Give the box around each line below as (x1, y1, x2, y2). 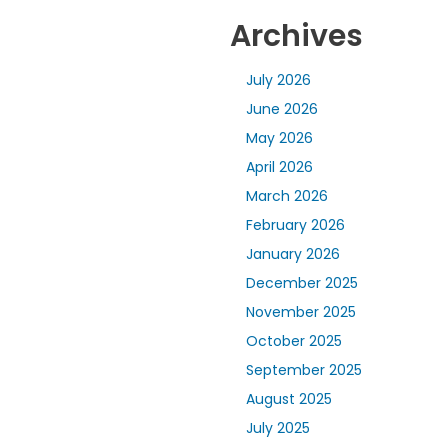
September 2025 (246, 360, 362, 381)
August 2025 (246, 389, 332, 410)
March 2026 (246, 186, 328, 207)
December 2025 (246, 273, 358, 294)
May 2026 (246, 128, 313, 149)
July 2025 (246, 418, 310, 439)
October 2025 (246, 331, 342, 352)
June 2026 (246, 99, 318, 120)
